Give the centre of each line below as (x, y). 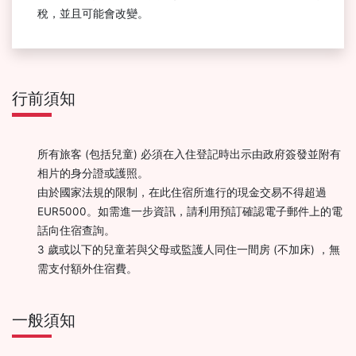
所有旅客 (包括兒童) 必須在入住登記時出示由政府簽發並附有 (189, 154)
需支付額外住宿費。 (87, 268)
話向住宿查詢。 (76, 230)
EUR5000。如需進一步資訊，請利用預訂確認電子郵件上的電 (190, 211)
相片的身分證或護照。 (93, 173)
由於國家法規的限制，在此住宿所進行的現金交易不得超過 (182, 192)
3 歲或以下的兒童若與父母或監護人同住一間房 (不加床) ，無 (189, 249)
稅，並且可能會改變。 (93, 14)
